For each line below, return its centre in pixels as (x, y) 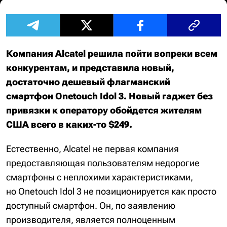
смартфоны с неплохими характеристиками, (100, 177)
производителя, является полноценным (91, 220)
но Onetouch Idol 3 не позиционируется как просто (111, 191)
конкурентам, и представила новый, (90, 68)
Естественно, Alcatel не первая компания (92, 149)
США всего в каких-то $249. (69, 124)
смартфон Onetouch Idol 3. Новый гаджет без (109, 96)
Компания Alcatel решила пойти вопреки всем (112, 53)
